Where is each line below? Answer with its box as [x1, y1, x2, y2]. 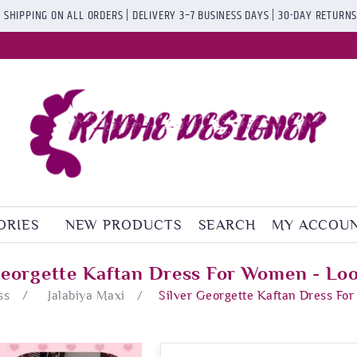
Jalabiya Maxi [48, 288, 125, 303]
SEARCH [198, 216, 256, 233]
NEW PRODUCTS [65, 216, 182, 233]
